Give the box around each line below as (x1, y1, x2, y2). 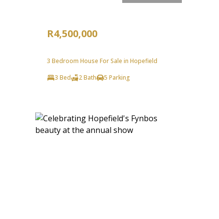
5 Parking (104, 73, 130, 82)
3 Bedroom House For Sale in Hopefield (47, 56, 157, 65)
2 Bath (79, 73, 96, 82)
